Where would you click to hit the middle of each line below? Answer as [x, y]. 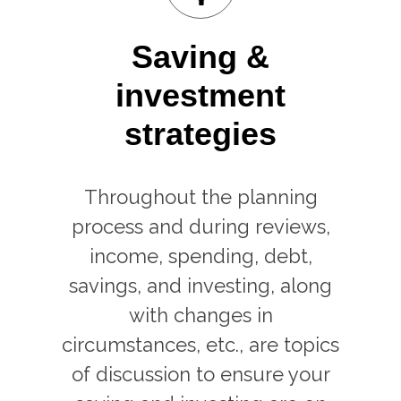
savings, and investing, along [200, 286]
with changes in [200, 315]
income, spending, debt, [200, 256]
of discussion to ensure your [200, 374]
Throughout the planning [200, 197]
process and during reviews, [200, 226]
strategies [200, 134]
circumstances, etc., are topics [200, 345]
